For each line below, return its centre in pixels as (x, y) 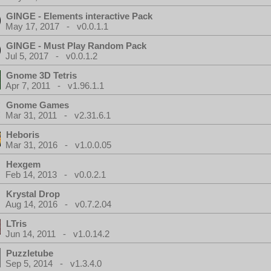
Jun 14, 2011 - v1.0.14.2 (57, 234)
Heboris (23, 135)
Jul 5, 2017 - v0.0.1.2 (51, 56)
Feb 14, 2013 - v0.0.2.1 (56, 175)
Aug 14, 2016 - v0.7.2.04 (58, 204)
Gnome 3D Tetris (41, 75)
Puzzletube (30, 253)
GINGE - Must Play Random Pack (76, 46)
